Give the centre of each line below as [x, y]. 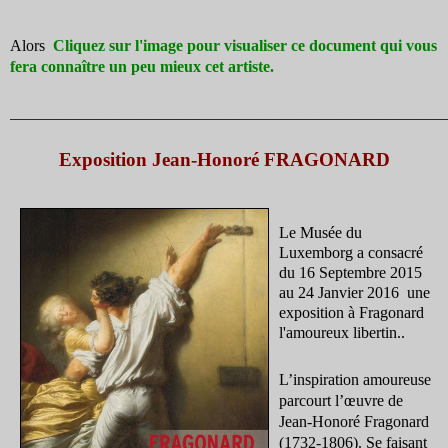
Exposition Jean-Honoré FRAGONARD [224, 159]
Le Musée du [320, 232]
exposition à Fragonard [351, 312]
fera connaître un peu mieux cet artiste [140, 66]
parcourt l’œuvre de [341, 400]
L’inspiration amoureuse [355, 379]
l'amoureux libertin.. [342, 332]
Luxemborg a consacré [351, 252]
